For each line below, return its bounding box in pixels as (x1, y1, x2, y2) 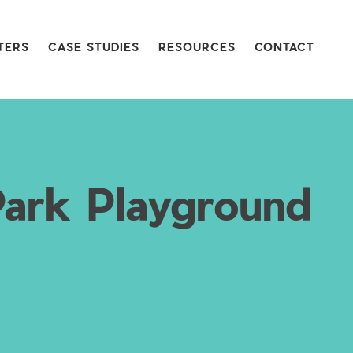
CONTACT (255, 40, 314, 54)
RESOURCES (158, 40, 236, 54)
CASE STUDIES (48, 40, 139, 54)
